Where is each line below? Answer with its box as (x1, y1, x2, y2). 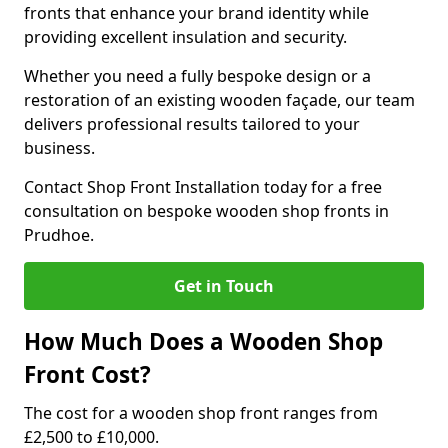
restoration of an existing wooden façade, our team (24, 89, 415, 111)
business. (24, 137, 95, 159)
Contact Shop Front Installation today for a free (24, 176, 382, 198)
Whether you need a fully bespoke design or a (24, 65, 371, 87)
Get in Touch (174, 275, 274, 297)
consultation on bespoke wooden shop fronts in (24, 200, 389, 222)
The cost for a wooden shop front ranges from (24, 402, 378, 424)
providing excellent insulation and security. (24, 26, 347, 48)
